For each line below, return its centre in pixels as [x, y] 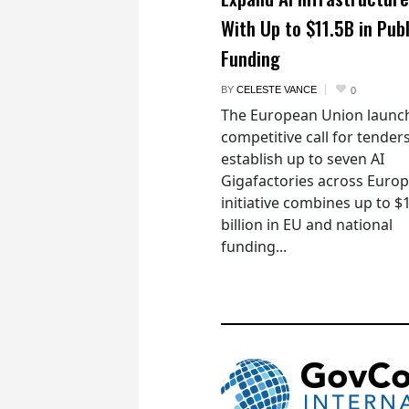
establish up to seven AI [303, 158]
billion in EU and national [307, 224]
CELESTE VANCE [277, 89]
